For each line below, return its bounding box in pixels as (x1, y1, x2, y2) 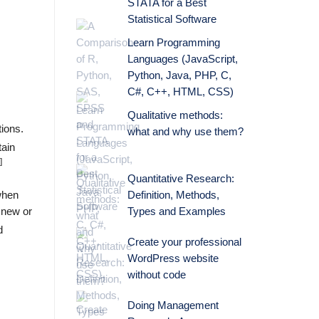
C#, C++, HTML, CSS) (127, 85, 234, 98)
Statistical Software (127, 13, 216, 25)
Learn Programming (127, 36, 220, 48)
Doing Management (127, 299, 219, 311)
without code (127, 268, 186, 281)
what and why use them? (127, 125, 244, 137)
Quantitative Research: (127, 172, 234, 184)
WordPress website (127, 252, 219, 264)
